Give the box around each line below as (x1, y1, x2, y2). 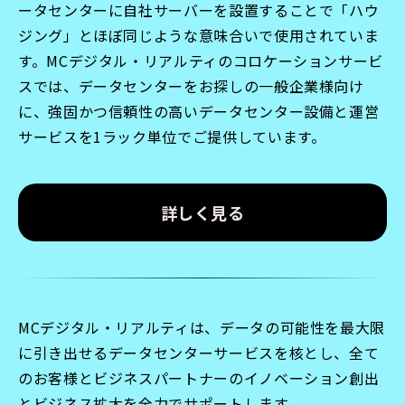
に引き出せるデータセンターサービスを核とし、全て (18, 342, 380, 364)
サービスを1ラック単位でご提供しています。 (18, 126, 326, 148)
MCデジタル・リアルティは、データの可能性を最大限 (18, 316, 385, 339)
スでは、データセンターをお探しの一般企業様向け (18, 75, 364, 98)
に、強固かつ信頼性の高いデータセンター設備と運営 (18, 100, 380, 123)
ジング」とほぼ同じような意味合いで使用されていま (18, 24, 380, 47)
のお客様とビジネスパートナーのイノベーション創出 (18, 367, 380, 390)
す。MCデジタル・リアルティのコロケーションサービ (18, 50, 384, 72)
